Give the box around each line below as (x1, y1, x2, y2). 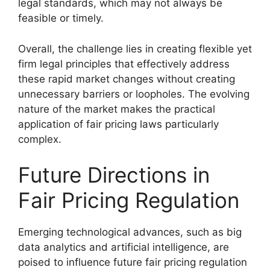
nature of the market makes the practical (18, 102, 215, 115)
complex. (18, 133, 61, 145)
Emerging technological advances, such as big (18, 226, 242, 238)
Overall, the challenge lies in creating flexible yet (18, 42, 252, 55)
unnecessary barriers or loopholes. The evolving (18, 87, 250, 100)
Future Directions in (18, 162, 210, 187)
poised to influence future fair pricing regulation (18, 256, 247, 268)
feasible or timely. (18, 12, 104, 24)
